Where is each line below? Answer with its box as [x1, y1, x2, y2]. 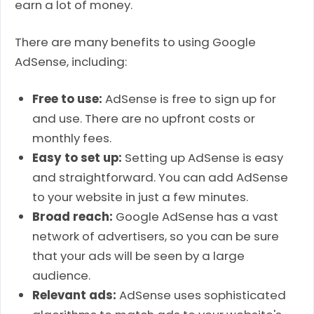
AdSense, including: [15, 53, 127, 70]
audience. [32, 266, 91, 284]
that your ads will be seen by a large [32, 247, 245, 264]
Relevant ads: [32, 286, 117, 303]
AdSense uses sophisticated [116, 286, 287, 303]
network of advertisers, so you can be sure [32, 227, 280, 245]
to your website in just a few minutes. [32, 188, 249, 205]
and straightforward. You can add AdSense [32, 168, 289, 186]
